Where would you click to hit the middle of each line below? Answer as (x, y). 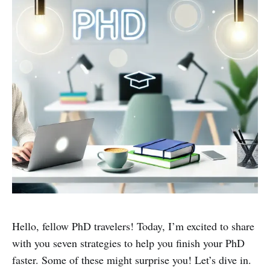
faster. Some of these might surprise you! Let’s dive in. (132, 260)
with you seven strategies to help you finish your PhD (128, 243)
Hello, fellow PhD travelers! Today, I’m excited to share (133, 226)
